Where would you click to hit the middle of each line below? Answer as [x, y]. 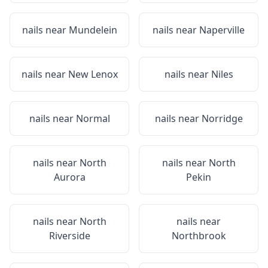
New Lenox [93, 74]
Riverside [69, 236]
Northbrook [199, 236]
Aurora [69, 177]
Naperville [222, 30]
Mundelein [93, 30]
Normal [93, 118]
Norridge [222, 118]
